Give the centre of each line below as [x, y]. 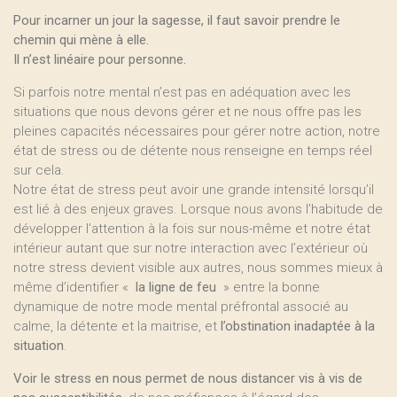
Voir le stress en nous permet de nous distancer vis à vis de [188, 378]
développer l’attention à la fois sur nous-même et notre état [192, 229]
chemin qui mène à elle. [81, 40]
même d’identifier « [73, 287]
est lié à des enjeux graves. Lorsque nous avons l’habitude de [198, 209]
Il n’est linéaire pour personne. [100, 59]
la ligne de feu [176, 287]
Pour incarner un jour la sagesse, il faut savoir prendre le [177, 20]
